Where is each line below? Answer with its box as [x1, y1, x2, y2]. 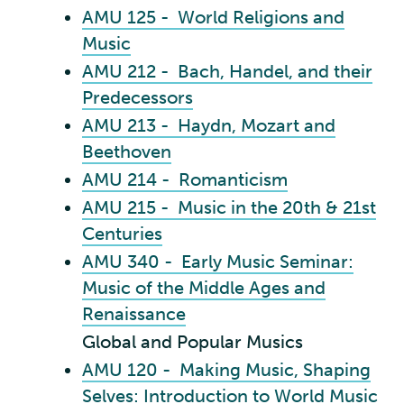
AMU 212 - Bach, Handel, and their [82, 60, 372, 82]
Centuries [82, 223, 162, 244]
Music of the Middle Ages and [82, 277, 326, 298]
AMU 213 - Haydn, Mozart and [82, 115, 335, 136]
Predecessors [82, 87, 193, 108]
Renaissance [82, 303, 186, 325]
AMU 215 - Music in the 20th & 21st [82, 197, 376, 218]
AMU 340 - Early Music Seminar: [82, 251, 353, 272]
